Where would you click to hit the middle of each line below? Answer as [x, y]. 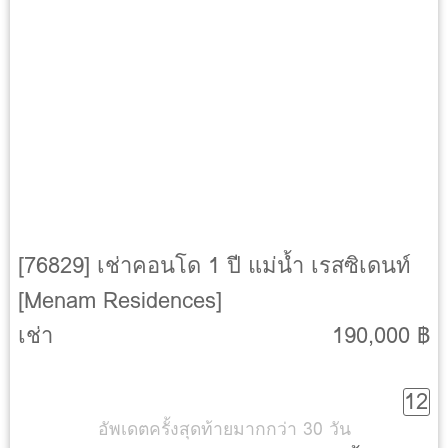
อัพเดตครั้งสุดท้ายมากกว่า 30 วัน [224, 428]
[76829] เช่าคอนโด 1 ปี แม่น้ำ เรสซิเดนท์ [215, 265]
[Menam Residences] [120, 300]
